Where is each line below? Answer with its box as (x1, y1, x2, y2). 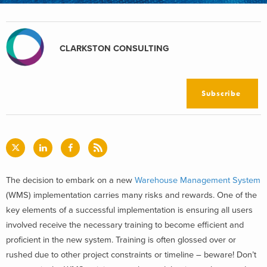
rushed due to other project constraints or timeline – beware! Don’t (6, 249, 256, 260)
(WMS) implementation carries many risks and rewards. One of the (6, 190, 257, 200)
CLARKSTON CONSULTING (60, 43, 169, 54)
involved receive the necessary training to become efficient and (6, 219, 244, 230)
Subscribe (201, 88, 241, 98)
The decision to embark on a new (6, 175, 135, 185)
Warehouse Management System (135, 175, 260, 185)
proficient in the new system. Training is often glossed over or (6, 234, 236, 245)
